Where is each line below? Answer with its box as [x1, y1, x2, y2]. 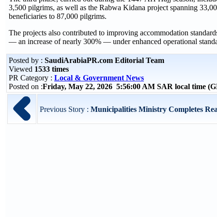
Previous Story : [40, 105, 91, 113]
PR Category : [9, 74, 54, 82]
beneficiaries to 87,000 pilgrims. [9, 12, 107, 20]
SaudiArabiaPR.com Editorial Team [45, 56, 164, 64]
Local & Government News [54, 74, 144, 82]
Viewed [9, 65, 34, 73]
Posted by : [9, 56, 45, 64]
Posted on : [9, 82, 43, 91]
